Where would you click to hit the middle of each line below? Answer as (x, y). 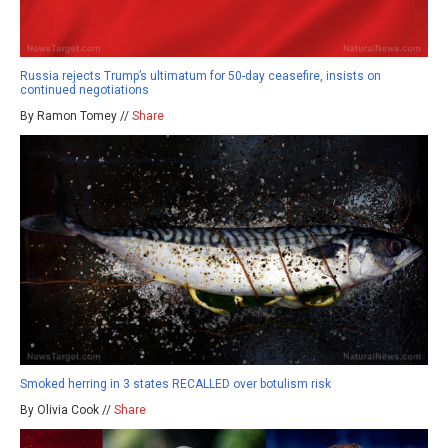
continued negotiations (84, 90)
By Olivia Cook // (67, 410)
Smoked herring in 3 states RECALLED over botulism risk (175, 384)
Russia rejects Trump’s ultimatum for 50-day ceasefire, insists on (200, 76)
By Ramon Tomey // (76, 116)
